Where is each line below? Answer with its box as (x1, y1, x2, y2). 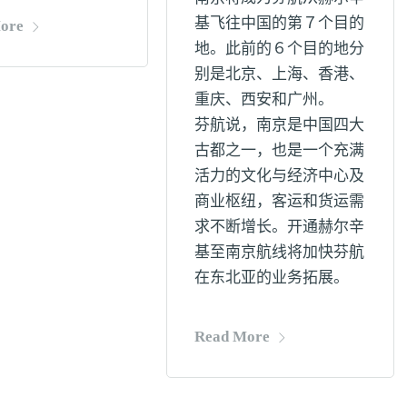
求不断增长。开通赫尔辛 (194, 217, 364, 235)
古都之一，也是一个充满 (194, 141, 364, 159)
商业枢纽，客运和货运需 (194, 192, 364, 210)
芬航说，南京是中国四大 (194, 115, 364, 134)
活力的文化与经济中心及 (194, 166, 364, 184)
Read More (194, 327, 270, 345)
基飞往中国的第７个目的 (194, 14, 364, 32)
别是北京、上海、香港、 (194, 65, 364, 83)
